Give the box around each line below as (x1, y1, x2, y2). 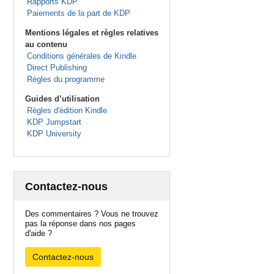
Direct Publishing (26, 63, 87, 72)
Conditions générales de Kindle (26, 51, 136, 61)
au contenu (25, 40, 67, 49)
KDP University (26, 129, 81, 138)
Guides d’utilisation (25, 94, 100, 103)
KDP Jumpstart (26, 117, 81, 127)
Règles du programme (26, 75, 105, 84)
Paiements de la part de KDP (26, 9, 130, 18)
